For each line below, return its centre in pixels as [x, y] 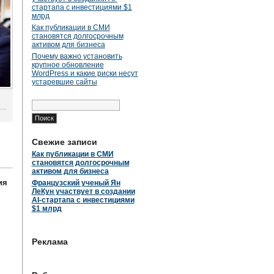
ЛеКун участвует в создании [83, 191]
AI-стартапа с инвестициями [83, 200]
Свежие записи [64, 142]
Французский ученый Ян [76, 183]
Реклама [50, 242]
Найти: [43, 102]
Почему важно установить [77, 56]
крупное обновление [68, 65]
